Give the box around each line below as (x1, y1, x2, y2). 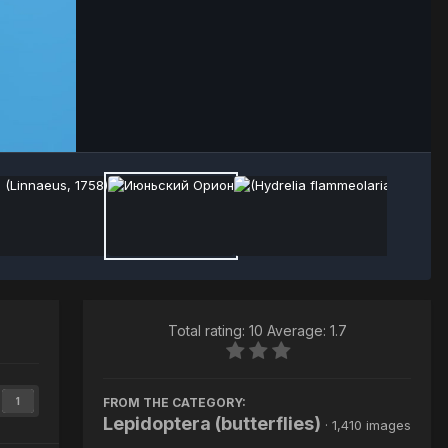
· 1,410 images (325, 416, 411, 433)
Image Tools (308, 107, 388, 124)
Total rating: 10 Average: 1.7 (167, 321, 347, 339)
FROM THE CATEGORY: (103, 394, 246, 410)
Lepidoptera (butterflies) (103, 412, 321, 434)
